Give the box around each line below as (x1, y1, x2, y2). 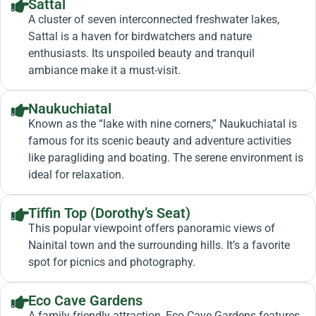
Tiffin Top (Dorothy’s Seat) (28, 204, 190, 221)
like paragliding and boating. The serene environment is (28, 150, 303, 164)
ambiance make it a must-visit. (28, 63, 181, 77)
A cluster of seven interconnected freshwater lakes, (28, 12, 279, 26)
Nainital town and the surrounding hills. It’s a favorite (28, 238, 290, 252)
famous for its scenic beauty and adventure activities (28, 133, 291, 147)
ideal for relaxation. (28, 167, 124, 181)
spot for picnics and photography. (28, 255, 195, 269)
